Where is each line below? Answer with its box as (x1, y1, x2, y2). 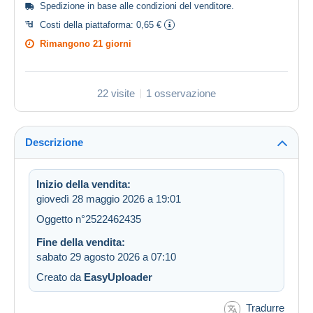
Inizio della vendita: (36, 178, 131, 191)
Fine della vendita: (36, 236, 125, 249)
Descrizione (25, 136, 83, 149)
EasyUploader (84, 271, 152, 284)
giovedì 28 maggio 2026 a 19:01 (36, 193, 181, 205)
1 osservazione (146, 87, 216, 100)
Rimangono (40, 38, 93, 50)
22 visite (97, 87, 135, 100)
